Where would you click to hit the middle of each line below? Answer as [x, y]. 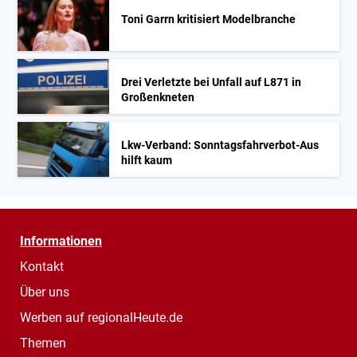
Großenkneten [158, 98]
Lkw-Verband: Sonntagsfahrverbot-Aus [220, 146]
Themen [43, 343]
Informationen [61, 241]
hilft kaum [147, 161]
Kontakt [42, 267]
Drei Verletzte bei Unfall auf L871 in [212, 83]
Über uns [45, 292]
